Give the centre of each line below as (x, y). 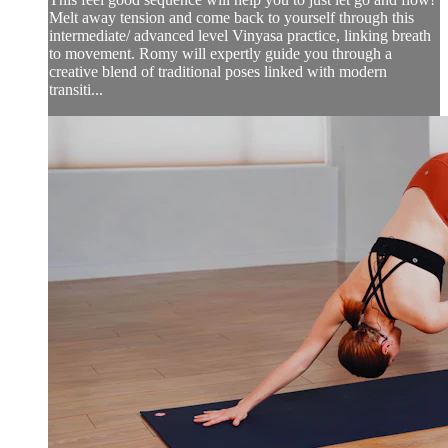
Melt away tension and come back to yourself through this (231, 18)
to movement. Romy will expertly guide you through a (220, 54)
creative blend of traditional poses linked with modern (218, 72)
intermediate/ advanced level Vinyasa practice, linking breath (240, 36)
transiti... (76, 90)
